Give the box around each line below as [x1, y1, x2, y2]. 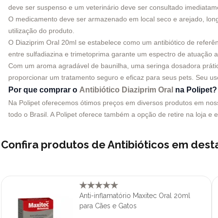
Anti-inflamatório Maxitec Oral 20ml [79, 191, 190, 200]
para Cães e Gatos [79, 201, 137, 210]
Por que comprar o [8, 85, 79, 94]
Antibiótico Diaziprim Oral [79, 85, 173, 94]
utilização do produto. [8, 26, 74, 35]
